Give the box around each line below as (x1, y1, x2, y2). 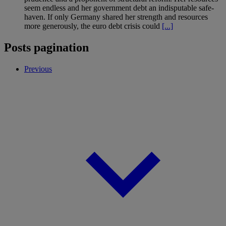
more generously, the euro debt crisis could (24, 21, 162, 30)
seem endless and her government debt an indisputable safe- (24, 3, 214, 12)
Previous (24, 64, 52, 73)
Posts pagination (4, 40, 89, 54)
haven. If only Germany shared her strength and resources (24, 12, 208, 21)
